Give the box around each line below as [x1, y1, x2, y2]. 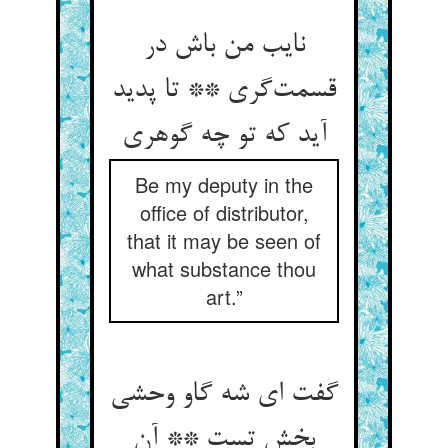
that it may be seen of [127, 226, 321, 255]
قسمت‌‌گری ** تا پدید [112, 75, 336, 107]
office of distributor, [139, 198, 309, 227]
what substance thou [132, 254, 316, 283]
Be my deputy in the [135, 170, 313, 199]
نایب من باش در [143, 30, 305, 62]
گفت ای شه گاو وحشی [110, 379, 338, 411]
